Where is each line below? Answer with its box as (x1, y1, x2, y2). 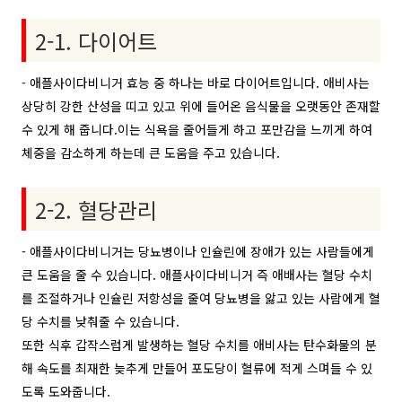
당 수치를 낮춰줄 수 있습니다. (22, 312, 179, 330)
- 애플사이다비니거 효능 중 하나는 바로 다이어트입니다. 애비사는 (22, 74, 370, 92)
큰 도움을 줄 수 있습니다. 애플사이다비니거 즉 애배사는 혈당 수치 (22, 266, 372, 284)
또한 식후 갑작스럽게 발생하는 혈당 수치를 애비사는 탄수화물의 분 (22, 336, 377, 354)
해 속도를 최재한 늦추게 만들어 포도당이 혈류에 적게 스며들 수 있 (22, 359, 372, 377)
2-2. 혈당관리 (35, 194, 157, 225)
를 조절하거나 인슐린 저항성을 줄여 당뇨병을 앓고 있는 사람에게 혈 (22, 289, 380, 307)
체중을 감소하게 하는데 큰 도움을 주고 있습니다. (22, 144, 280, 162)
